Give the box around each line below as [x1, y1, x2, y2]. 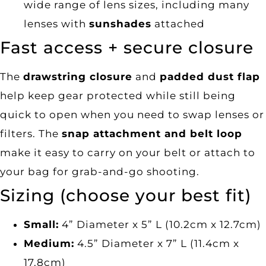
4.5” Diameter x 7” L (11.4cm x [74, 237, 239, 249]
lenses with [24, 17, 89, 30]
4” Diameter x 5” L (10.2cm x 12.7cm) [59, 218, 261, 230]
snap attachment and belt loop [62, 127, 242, 140]
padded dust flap [160, 70, 260, 83]
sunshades [89, 17, 151, 30]
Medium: [24, 237, 74, 249]
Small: [24, 218, 59, 230]
